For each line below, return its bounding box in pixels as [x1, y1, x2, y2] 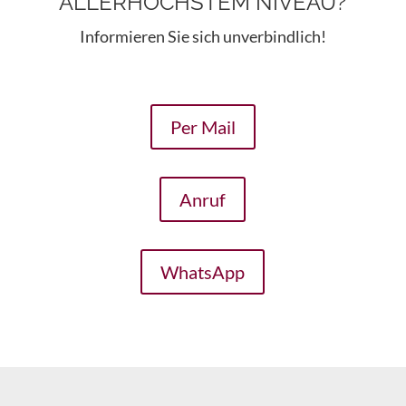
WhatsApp [160, 261, 246, 284]
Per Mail [169, 116, 236, 139]
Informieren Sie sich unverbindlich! [79, 26, 326, 47]
